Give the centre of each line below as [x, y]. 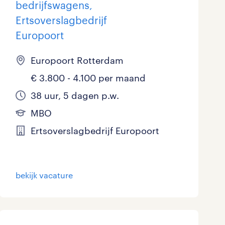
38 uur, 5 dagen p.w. [75, 96]
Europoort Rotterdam [77, 61]
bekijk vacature [44, 175]
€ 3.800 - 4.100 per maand [88, 78]
